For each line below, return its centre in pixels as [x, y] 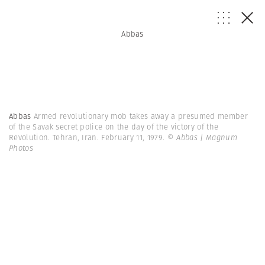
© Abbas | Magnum [202, 138]
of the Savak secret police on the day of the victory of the [114, 127]
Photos [21, 148]
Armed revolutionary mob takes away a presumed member [140, 116]
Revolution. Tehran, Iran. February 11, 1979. [88, 138]
